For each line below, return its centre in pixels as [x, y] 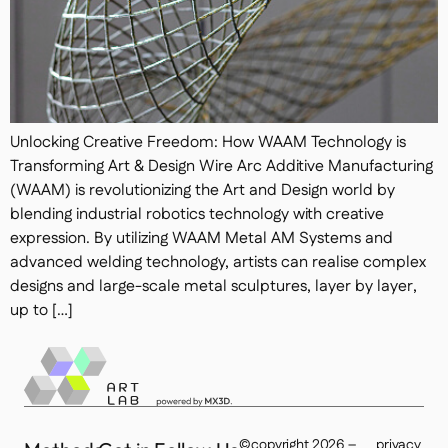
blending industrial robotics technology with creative [197, 214]
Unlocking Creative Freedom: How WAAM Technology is [208, 142]
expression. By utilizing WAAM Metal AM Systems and [201, 238]
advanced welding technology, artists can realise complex [218, 262]
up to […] [41, 310]
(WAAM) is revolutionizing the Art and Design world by [202, 190]
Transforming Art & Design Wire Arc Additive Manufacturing [221, 166]
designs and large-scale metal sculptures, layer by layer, [213, 286]
